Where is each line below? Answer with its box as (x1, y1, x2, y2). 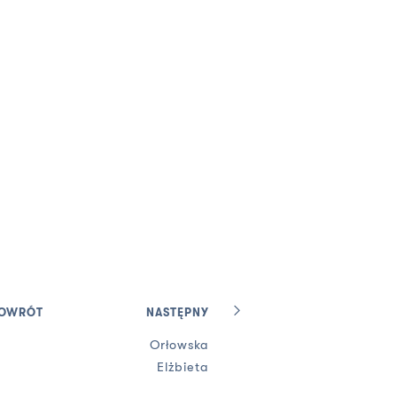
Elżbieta (156, 359, 209, 375)
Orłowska (149, 337, 209, 353)
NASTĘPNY (145, 306, 209, 319)
